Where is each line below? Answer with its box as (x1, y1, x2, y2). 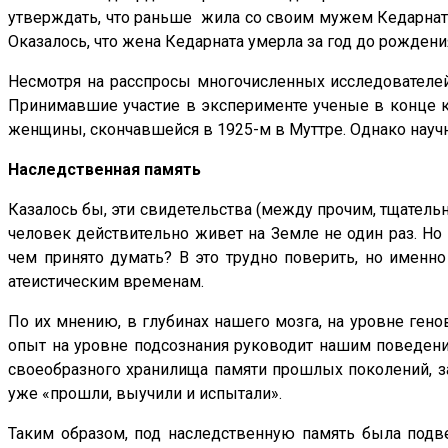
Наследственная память (8, 160, 201, 180)
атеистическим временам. (8, 272, 204, 292)
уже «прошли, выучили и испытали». (8, 384, 282, 404)
